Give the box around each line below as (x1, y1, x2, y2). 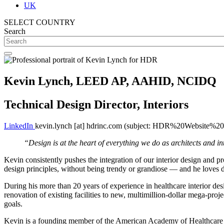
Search (4, 27, 25, 35)
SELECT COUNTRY (4, 18, 75, 26)
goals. (4, 199, 22, 208)
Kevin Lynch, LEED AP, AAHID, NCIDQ (4, 74, 216, 87)
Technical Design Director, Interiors (4, 97, 188, 111)
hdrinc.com (86, 121, 122, 130)
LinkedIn (4, 121, 33, 130)
